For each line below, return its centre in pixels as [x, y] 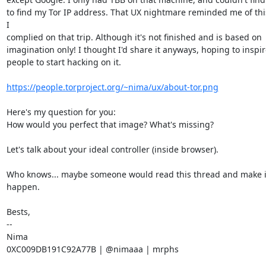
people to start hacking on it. [64, 62]
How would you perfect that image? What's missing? [110, 124]
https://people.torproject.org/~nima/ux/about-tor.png [112, 87]
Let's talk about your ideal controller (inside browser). [112, 149]
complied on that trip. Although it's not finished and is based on [134, 37]
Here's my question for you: [61, 112]
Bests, [18, 212]
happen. [23, 187]
